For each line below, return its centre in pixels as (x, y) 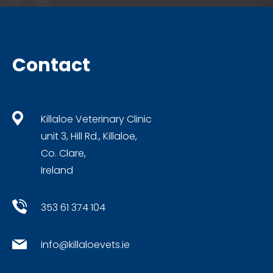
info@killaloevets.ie (85, 244)
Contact (51, 65)
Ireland (57, 170)
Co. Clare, (63, 153)
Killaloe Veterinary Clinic (96, 119)
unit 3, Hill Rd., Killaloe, (89, 136)
